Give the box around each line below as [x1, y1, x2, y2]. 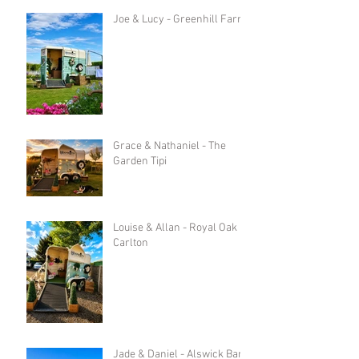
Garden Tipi [113, 155, 167, 169]
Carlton [113, 236, 148, 251]
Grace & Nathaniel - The [113, 139, 226, 154]
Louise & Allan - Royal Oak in [113, 221, 248, 236]
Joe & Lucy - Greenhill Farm [113, 13, 247, 27]
